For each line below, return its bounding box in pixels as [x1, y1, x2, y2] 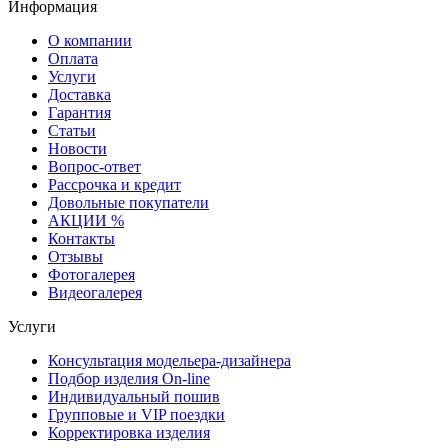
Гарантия [48, 104, 111, 122]
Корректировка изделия [48, 424, 210, 442]
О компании [48, 32, 132, 50]
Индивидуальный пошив [48, 388, 220, 406]
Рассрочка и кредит [48, 176, 181, 194]
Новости [48, 140, 107, 158]
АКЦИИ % [48, 212, 124, 230]
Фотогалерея [48, 266, 135, 284]
